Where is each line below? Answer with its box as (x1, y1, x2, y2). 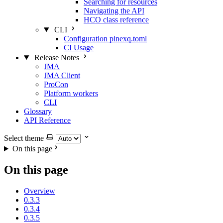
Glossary (24, 107, 52, 115)
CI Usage (64, 43, 94, 52)
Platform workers (44, 89, 98, 98)
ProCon (44, 80, 68, 89)
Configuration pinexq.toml (64, 34, 147, 43)
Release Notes (34, 53, 79, 62)
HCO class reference (84, 15, 149, 24)
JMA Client (44, 71, 80, 80)
